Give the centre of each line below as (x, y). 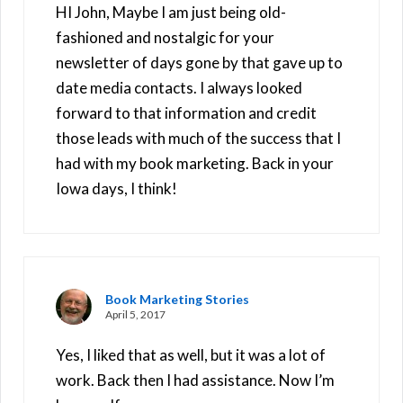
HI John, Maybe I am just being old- (171, 12)
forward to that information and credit (186, 112)
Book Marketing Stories (177, 299)
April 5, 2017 (135, 314)
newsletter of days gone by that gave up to (199, 62)
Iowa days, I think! (116, 188)
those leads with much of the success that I (198, 138)
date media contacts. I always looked (179, 87)
